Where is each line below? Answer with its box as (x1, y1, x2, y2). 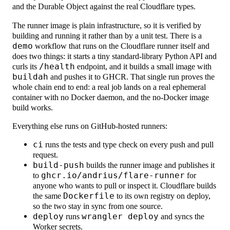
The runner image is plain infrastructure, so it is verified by (12, 20, 202, 30)
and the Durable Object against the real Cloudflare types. (12, 2, 196, 12)
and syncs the (159, 212, 205, 222)
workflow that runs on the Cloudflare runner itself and (33, 41, 210, 51)
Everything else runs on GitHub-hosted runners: (12, 121, 168, 131)
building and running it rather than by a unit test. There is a (12, 30, 202, 41)
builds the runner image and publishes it (84, 160, 215, 170)
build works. (12, 102, 53, 112)
